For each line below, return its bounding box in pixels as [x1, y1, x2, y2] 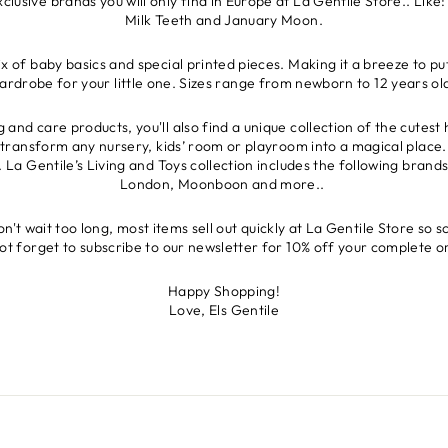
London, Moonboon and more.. [120, 175, 328, 194]
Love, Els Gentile [169, 301, 279, 320]
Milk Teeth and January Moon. [125, 11, 323, 30]
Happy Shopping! [167, 282, 281, 301]
